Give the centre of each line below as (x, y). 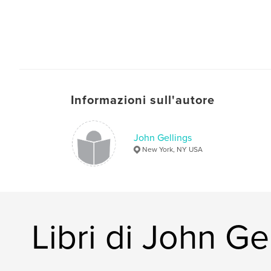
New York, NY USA (172, 149)
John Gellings (163, 138)
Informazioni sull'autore (143, 100)
